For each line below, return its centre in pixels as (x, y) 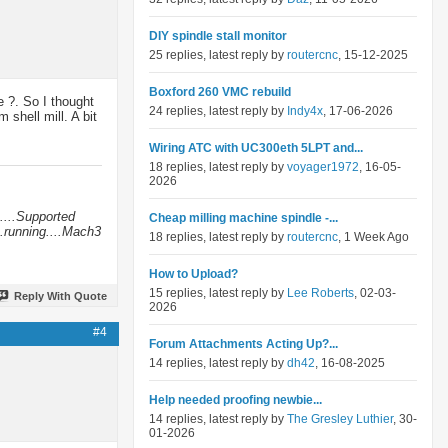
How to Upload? (193, 274)
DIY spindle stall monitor (218, 36)
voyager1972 (323, 167)
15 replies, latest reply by (218, 293)
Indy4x (305, 111)
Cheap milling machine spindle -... (243, 218)
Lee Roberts (320, 293)
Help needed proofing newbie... (235, 400)
